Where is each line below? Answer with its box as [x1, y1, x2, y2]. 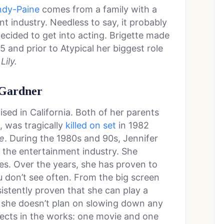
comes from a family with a [39, 4, 157, 15]
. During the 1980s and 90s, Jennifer [4, 133, 158, 144]
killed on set [65, 120, 116, 131]
